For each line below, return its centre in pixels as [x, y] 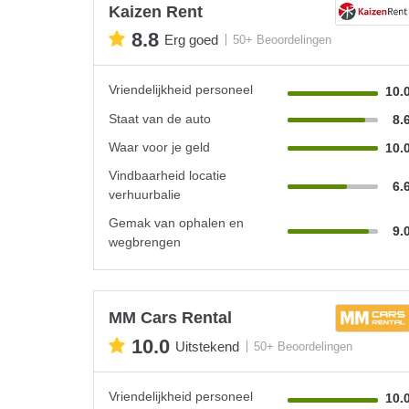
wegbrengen [145, 241]
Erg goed [191, 40]
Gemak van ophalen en [176, 222]
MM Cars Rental [170, 317]
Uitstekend [207, 347]
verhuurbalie [145, 194]
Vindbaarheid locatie [168, 175]
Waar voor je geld [159, 147]
